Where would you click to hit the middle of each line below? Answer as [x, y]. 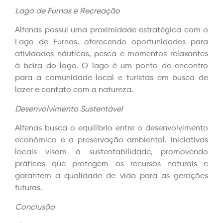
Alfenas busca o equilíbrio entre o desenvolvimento [111, 129]
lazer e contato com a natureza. [74, 90]
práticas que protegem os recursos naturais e [111, 165]
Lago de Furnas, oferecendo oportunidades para [111, 43]
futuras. [29, 188]
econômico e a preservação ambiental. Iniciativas [111, 141]
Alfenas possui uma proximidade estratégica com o [111, 31]
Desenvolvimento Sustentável [69, 109]
